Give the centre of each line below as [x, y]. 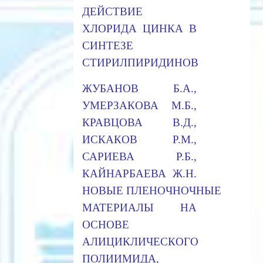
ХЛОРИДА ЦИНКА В [139, 28]
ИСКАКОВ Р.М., [139, 139]
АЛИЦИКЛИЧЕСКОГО [140, 241]
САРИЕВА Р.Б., [139, 156]
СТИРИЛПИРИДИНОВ [140, 62]
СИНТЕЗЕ [107, 45]
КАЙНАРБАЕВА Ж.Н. [139, 173]
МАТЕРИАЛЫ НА [139, 207]
